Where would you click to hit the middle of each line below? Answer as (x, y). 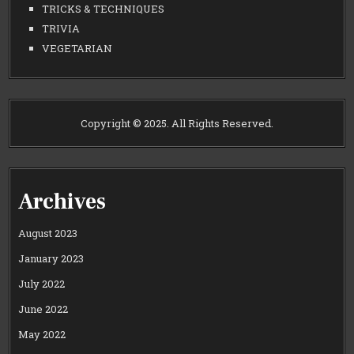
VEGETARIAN (77, 48)
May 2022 (42, 335)
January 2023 (51, 259)
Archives (62, 201)
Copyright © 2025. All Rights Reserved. (177, 123)
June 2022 (43, 309)
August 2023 (48, 233)
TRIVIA (61, 28)
